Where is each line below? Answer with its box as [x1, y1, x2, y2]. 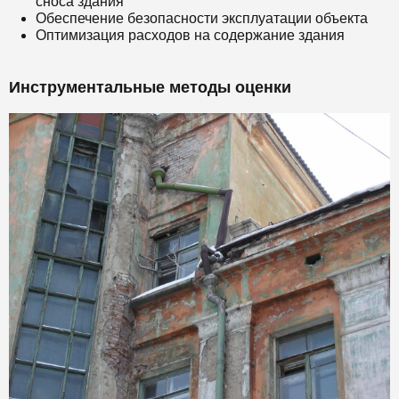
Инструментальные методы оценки [9, 78, 291, 96]
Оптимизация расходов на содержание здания [36, 28, 345, 43]
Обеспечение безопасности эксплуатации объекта [36, 11, 368, 26]
